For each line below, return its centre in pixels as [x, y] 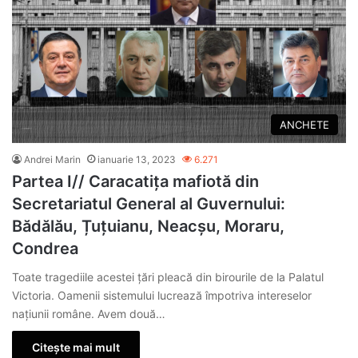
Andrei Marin [52, 159]
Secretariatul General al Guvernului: [149, 203]
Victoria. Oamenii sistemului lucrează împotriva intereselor [162, 295]
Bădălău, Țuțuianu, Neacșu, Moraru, [148, 226]
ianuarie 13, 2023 [137, 159]
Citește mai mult [76, 347]
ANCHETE [304, 124]
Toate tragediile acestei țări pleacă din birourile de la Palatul [168, 276]
